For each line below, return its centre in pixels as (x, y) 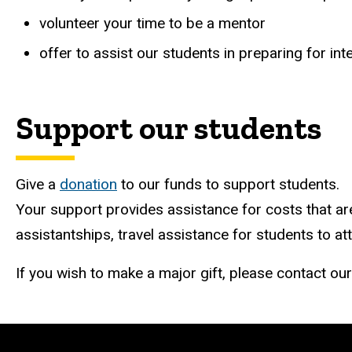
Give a (38, 184)
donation (88, 184)
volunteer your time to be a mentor (152, 23)
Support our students (169, 128)
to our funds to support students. (228, 184)
